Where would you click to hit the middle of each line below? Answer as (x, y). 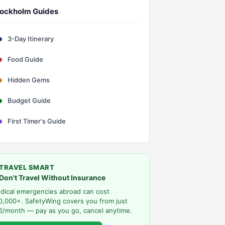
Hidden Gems (28, 80)
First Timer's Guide (36, 121)
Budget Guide (28, 100)
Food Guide (25, 59)
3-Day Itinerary (30, 39)
